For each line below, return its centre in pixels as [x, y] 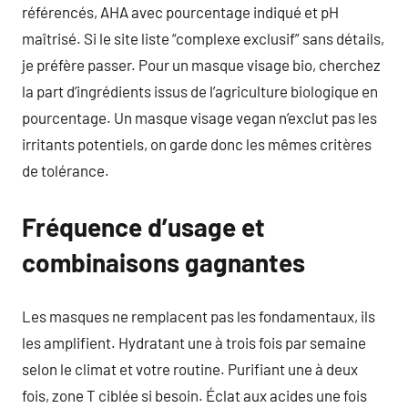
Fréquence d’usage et [143, 226]
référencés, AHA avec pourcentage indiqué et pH [180, 11]
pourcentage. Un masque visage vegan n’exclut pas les [199, 117]
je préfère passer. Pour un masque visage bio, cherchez [201, 64]
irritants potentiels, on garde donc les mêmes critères [197, 143]
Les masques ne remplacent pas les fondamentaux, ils [199, 316]
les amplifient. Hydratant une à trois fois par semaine [194, 342]
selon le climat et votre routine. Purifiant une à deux [190, 369]
